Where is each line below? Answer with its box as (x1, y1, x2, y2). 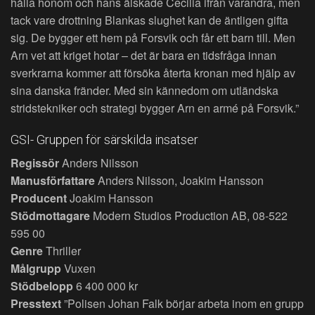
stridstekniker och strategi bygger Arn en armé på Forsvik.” (11, 100, 299, 117)
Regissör (11, 155, 59, 172)
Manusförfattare (11, 172, 95, 189)
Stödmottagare (11, 207, 90, 224)
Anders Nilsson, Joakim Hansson (95, 172, 264, 189)
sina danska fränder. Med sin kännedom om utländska (11, 82, 278, 99)
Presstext (11, 295, 61, 312)
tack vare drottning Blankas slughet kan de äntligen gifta (11, 12, 288, 29)
